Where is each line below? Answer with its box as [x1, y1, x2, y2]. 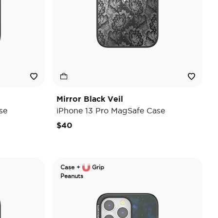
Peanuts [60, 173, 83, 180]
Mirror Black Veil [56, 94, 123, 103]
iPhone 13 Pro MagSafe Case [56, 106, 165, 115]
